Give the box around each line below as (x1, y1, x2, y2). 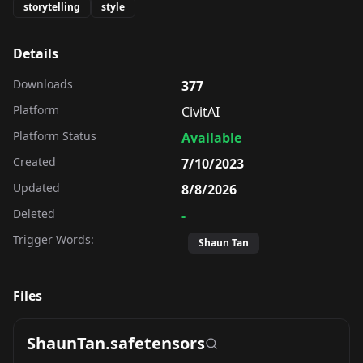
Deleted (13, 205, 55, 221)
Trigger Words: (13, 231, 94, 247)
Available (181, 128, 241, 147)
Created (13, 153, 56, 169)
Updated (13, 179, 60, 195)
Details (13, 44, 58, 62)
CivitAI (181, 102, 220, 121)
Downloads (13, 75, 73, 92)
